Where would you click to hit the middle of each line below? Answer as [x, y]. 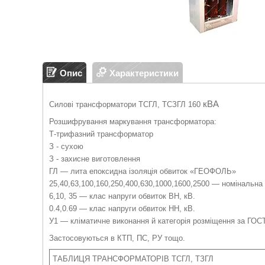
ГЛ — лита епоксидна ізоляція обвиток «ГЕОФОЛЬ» [143, 171]
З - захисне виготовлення [95, 159]
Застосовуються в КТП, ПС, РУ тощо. [117, 238]
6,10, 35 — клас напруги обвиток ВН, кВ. [122, 196]
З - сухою [66, 146]
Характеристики [144, 73]
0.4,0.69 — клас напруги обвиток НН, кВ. [122, 209]
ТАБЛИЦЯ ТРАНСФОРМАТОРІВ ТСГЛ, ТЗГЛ [133, 259]
